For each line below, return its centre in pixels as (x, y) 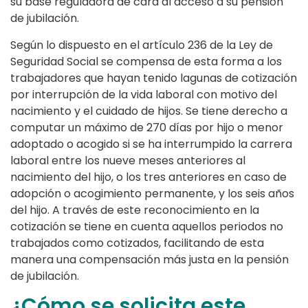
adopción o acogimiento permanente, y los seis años (152, 194)
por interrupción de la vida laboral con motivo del (144, 95)
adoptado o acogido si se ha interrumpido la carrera (151, 144)
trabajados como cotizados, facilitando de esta (137, 243)
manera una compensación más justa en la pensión (150, 260)
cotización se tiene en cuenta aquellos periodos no (147, 227)
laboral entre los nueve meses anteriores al (128, 161)
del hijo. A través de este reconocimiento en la (135, 210)
